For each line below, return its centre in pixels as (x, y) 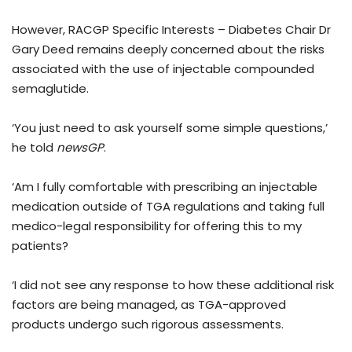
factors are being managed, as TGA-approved (149, 305)
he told (34, 148)
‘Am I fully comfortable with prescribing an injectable (165, 187)
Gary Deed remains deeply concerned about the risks (168, 49)
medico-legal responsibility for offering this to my (157, 226)
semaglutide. (50, 89)
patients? (40, 246)
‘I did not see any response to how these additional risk (173, 285)
